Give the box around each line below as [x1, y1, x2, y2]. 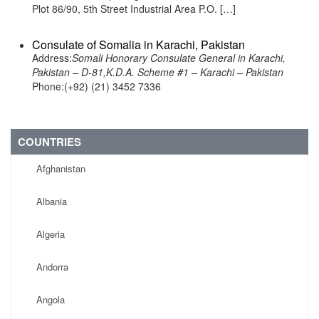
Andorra [36, 260, 68, 273]
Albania [36, 194, 67, 208]
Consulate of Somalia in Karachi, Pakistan [32, 36, 245, 53]
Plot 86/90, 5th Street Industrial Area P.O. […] [32, 1, 236, 16]
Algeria [36, 227, 65, 241]
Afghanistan [36, 162, 85, 175]
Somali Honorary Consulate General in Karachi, [72, 51, 286, 65]
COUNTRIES [18, 134, 81, 150]
